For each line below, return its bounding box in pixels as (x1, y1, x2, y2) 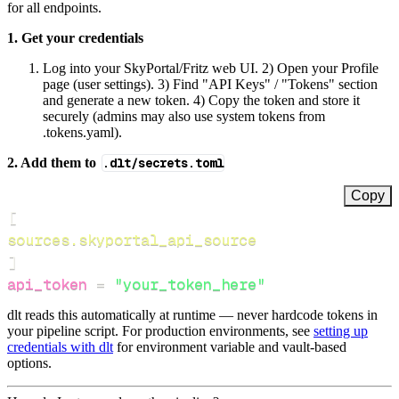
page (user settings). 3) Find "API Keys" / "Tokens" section (43, 76, 378, 92)
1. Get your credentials (7, 29, 143, 45)
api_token (7, 273, 87, 294)
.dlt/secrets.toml (102, 154, 224, 171)
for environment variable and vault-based (113, 338, 346, 354)
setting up (313, 322, 368, 338)
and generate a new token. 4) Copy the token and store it (43, 92, 360, 108)
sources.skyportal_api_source (7, 229, 256, 249)
